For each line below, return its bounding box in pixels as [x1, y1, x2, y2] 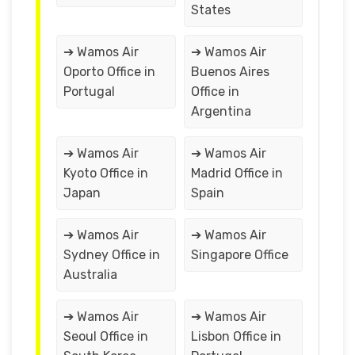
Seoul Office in [63, 328, 148, 344]
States [190, 2, 231, 17]
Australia [63, 266, 117, 282]
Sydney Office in [63, 246, 160, 262]
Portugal [63, 83, 115, 99]
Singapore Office [190, 246, 288, 262]
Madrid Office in [190, 165, 283, 181]
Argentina [190, 103, 251, 119]
